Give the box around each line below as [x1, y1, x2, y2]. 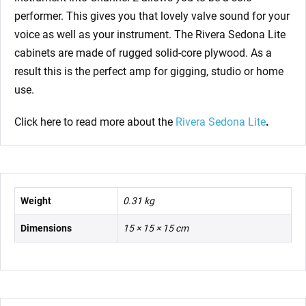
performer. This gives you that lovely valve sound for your [14, 10, 290, 23]
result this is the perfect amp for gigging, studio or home [14, 65, 283, 79]
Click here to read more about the [14, 115, 173, 129]
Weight [20, 195, 51, 207]
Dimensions [20, 223, 72, 234]
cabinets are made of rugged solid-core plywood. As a [14, 46, 272, 60]
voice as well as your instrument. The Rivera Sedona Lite [14, 28, 286, 42]
